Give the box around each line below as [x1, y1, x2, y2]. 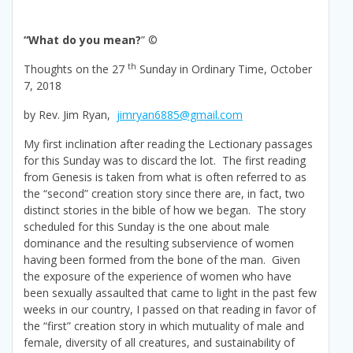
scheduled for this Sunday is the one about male [24, 219, 269, 235]
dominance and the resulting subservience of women [24, 236, 294, 251]
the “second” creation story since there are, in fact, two [24, 186, 305, 202]
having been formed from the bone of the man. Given [24, 252, 300, 268]
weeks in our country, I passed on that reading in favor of [24, 302, 316, 318]
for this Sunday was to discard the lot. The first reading [24, 153, 306, 169]
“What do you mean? [24, 32, 141, 48]
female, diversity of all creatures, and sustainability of [24, 335, 295, 351]
